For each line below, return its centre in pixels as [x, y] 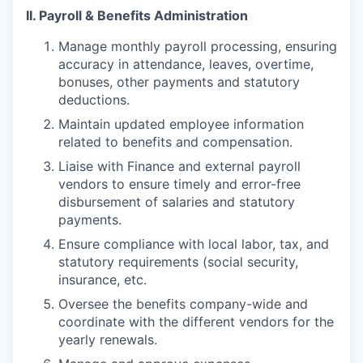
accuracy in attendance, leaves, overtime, [186, 64]
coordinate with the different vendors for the [196, 322]
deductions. [94, 100]
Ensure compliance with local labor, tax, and [194, 244]
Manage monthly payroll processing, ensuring [198, 46]
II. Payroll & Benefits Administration [137, 15]
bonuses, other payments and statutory [179, 82]
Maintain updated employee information [181, 124]
